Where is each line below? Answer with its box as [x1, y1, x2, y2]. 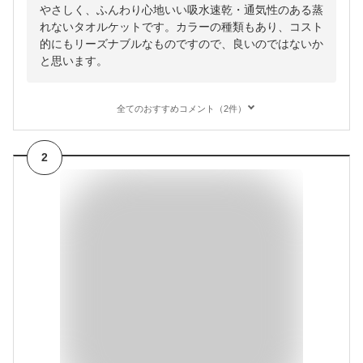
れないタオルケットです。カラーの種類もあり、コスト [40, 20, 323, 34]
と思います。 [40, 54, 108, 68]
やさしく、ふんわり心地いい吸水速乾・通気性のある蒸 [40, 3, 323, 17]
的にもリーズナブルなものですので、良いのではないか [40, 37, 323, 51]
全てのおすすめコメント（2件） [117, 104, 246, 114]
